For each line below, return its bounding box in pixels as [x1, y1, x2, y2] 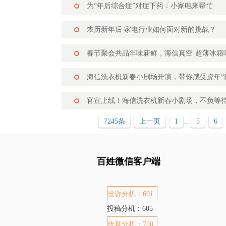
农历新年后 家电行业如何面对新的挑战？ [87, 26, 216, 33]
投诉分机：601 [107, 190, 153, 198]
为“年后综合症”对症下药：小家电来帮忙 [87, 2, 213, 10]
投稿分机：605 [107, 205, 153, 212]
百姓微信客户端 [97, 156, 160, 166]
